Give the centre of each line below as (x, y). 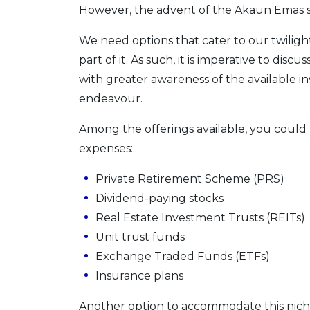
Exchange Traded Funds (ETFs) (183, 257)
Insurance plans (139, 276)
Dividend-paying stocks (159, 199)
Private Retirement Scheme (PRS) (190, 179)
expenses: (106, 149)
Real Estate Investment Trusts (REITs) (200, 218)
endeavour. (111, 99)
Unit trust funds (140, 237)
